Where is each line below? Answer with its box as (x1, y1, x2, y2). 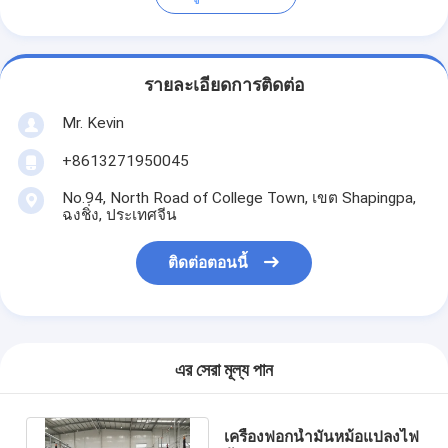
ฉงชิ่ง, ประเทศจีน (61, 205, 177, 224)
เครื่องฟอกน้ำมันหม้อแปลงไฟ (224, 427, 420, 446)
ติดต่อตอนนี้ (168, 254, 249, 273)
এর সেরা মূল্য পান (175, 360, 273, 381)
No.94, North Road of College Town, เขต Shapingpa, (61, 188, 416, 207)
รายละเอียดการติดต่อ (143, 75, 305, 96)
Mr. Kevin (61, 113, 124, 132)
